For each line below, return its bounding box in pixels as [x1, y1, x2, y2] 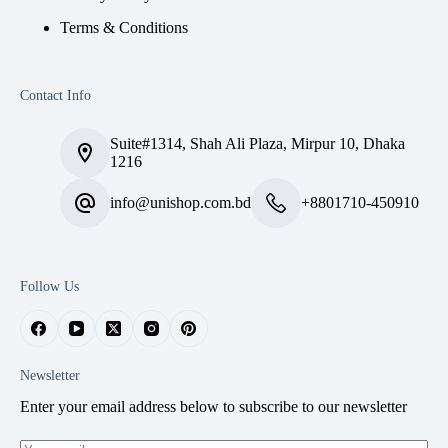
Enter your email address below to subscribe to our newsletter [20, 398, 407, 416]
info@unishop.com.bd [110, 194, 251, 212]
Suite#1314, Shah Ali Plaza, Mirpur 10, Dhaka [110, 135, 405, 153]
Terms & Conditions [60, 19, 188, 37]
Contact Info [20, 87, 91, 104]
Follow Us [20, 278, 79, 295]
